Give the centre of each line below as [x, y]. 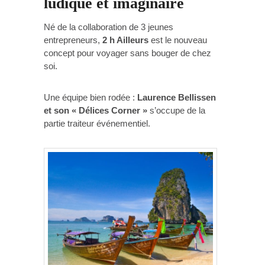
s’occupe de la [176, 110]
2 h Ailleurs [125, 40]
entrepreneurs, [73, 40]
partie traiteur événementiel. [97, 123]
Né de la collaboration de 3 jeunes [109, 27]
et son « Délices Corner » [96, 110]
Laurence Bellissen [177, 97]
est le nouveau [178, 40]
